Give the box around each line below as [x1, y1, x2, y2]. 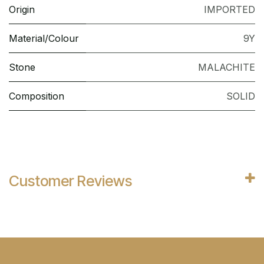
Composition [9, 90, 64, 103]
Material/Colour [9, 32, 79, 45]
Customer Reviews [9, 172, 132, 190]
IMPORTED [204, 4, 255, 16]
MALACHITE [198, 61, 255, 74]
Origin [9, 4, 35, 16]
